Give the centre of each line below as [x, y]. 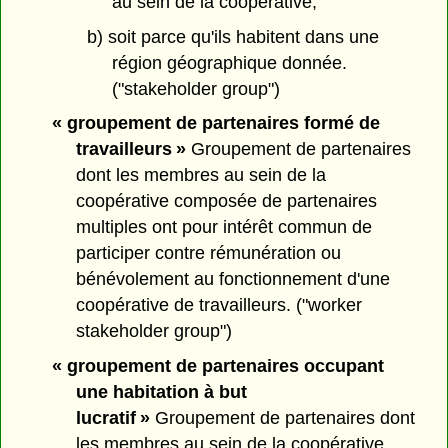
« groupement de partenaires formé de [215, 123]
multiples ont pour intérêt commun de [224, 227]
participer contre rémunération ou [209, 253]
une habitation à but [162, 392]
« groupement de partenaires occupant [217, 366]
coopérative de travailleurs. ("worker [219, 305]
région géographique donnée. [229, 62]
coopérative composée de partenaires [227, 201]
